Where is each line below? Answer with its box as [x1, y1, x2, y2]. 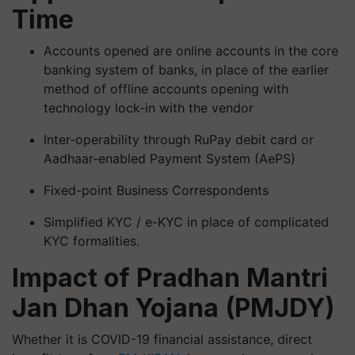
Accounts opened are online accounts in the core [44, 42, 338, 59]
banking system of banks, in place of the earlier [44, 61, 329, 78]
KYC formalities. [44, 232, 139, 249]
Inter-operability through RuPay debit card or [44, 131, 314, 147]
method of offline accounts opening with [44, 80, 288, 97]
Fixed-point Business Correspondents [44, 181, 269, 198]
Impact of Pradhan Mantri [12, 261, 328, 293]
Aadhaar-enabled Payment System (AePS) [44, 150, 296, 166]
